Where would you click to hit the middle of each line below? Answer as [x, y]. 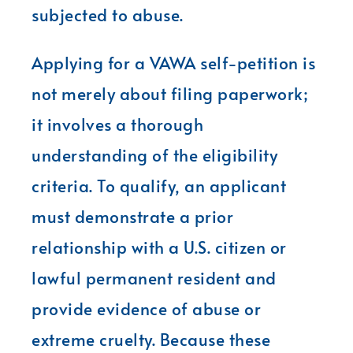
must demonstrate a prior [132, 216]
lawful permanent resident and [154, 277]
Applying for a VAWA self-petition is [173, 62]
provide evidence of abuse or [146, 308]
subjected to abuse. [108, 14]
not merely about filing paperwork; [169, 93]
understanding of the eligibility [154, 154]
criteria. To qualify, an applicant [159, 185]
